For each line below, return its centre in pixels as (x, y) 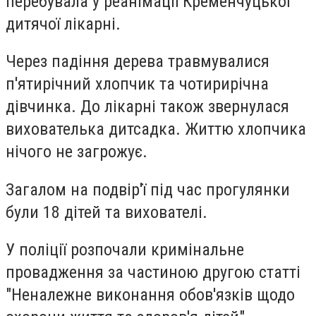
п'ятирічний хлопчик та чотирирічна (137, 84)
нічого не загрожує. (79, 152)
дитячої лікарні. (63, 24)
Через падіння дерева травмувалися (138, 62)
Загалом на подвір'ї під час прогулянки (148, 189)
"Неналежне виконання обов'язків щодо (150, 295)
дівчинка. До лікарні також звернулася (147, 107)
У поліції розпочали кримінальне (125, 250)
